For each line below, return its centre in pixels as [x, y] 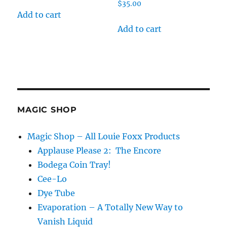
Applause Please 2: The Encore [100, 151]
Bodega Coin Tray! [74, 165]
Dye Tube [56, 193]
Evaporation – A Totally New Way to [110, 207]
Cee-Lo [52, 179]
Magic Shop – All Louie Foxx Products [104, 137]
